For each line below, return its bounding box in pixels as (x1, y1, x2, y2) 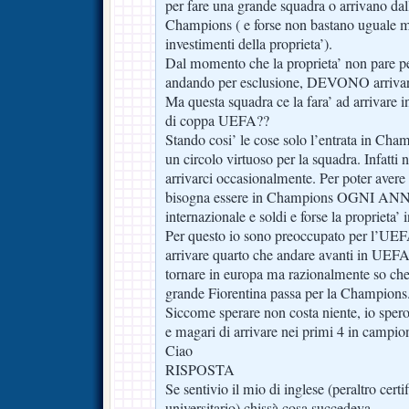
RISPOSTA (165, 359, 235, 380)
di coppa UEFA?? (165, 110, 269, 131)
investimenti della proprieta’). (165, 33, 332, 54)
